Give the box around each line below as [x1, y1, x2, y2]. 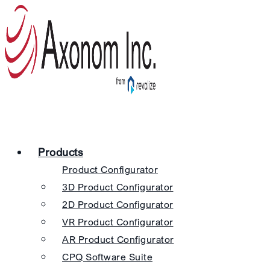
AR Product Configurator [62, 233, 174, 245]
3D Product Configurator [62, 181, 174, 193]
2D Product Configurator [62, 198, 174, 210]
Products [38, 145, 83, 159]
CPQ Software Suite [62, 251, 152, 263]
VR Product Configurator [62, 216, 174, 228]
